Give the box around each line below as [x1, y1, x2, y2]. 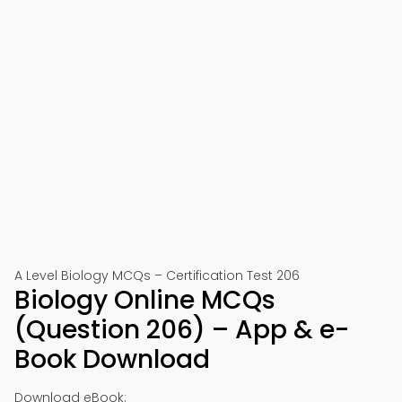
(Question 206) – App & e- [14, 312, 349, 347]
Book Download [14, 342, 210, 377]
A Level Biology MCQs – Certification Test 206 [14, 267, 300, 284]
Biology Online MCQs [14, 283, 275, 318]
